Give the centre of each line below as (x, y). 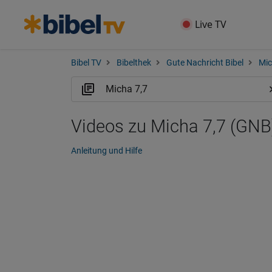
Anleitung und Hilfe (107, 151)
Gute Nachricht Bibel (205, 63)
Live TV (211, 24)
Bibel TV (86, 63)
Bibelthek (134, 63)
